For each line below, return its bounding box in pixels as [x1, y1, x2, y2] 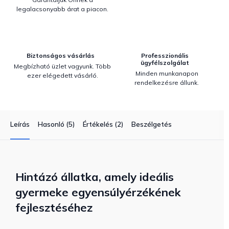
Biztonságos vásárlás [26, 52, 95, 59]
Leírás [10, 120, 30, 128]
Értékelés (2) [83, 120, 123, 128]
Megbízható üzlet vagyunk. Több [14, 62, 111, 70]
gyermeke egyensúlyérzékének [15, 185, 181, 199]
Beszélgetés [131, 120, 172, 128]
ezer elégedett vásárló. [27, 72, 98, 79]
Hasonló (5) [38, 120, 75, 128]
